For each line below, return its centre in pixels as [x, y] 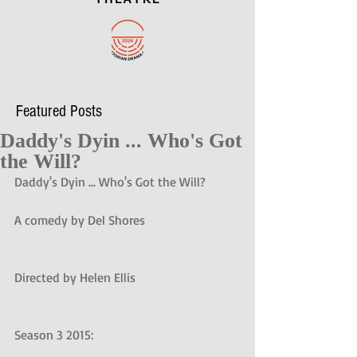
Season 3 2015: [55, 335]
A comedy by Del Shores [80, 220]
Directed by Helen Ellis [75, 277]
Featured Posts [59, 111]
